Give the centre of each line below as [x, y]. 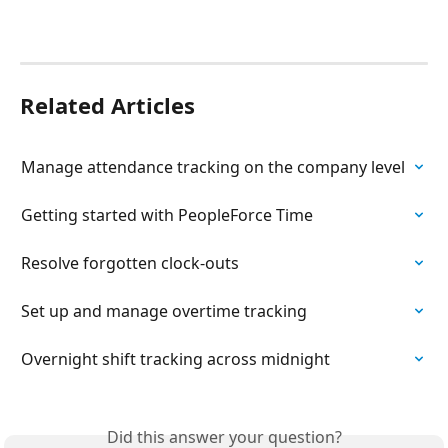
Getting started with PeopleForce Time [167, 214]
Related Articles [107, 104]
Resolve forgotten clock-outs [130, 262]
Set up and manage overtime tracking [164, 310]
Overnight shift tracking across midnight [175, 358]
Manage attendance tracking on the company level [213, 166]
